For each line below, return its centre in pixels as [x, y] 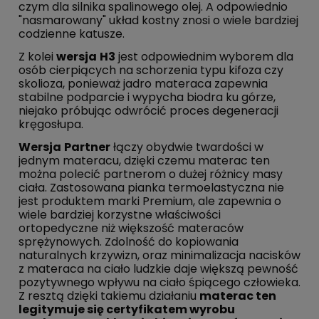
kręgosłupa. [51, 125]
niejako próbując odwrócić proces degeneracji [148, 111]
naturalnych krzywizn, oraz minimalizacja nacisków [159, 256]
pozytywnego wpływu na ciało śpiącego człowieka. [159, 283]
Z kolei [37, 57]
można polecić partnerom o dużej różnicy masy [151, 174]
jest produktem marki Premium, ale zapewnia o [150, 202]
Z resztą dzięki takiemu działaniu [109, 296]
